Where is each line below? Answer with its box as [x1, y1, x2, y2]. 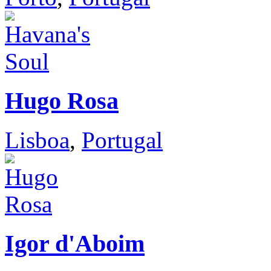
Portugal [82, 126, 163, 153]
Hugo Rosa [5, 87, 119, 115]
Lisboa [5, 126, 70, 153]
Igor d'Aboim [5, 229, 145, 257]
